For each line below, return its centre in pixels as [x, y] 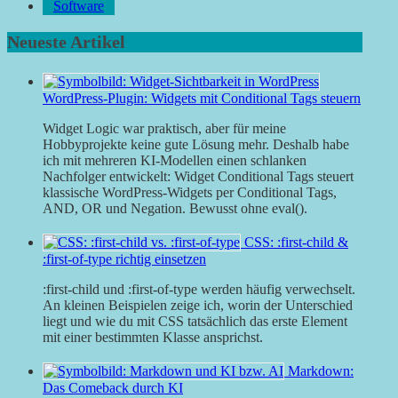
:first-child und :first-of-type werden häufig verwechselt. [199, 290]
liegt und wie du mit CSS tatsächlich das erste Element [195, 322]
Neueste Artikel [66, 42]
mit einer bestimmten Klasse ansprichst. [153, 338]
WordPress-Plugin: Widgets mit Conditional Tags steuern [202, 99]
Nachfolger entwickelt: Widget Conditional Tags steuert [198, 177]
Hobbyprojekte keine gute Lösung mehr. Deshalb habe [196, 145]
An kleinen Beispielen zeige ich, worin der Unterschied [198, 306]
